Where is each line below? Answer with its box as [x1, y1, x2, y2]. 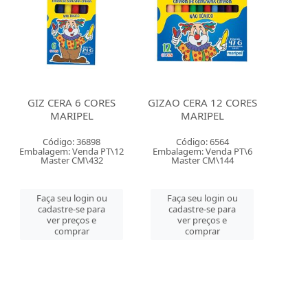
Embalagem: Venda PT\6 [152, 145, 252, 157]
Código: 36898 [43, 135, 101, 148]
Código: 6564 [175, 135, 229, 148]
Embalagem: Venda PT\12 [19, 145, 124, 157]
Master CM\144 [170, 154, 234, 166]
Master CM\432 [40, 154, 103, 166]
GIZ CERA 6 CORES [27, 96, 116, 109]
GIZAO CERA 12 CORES [147, 96, 257, 109]
